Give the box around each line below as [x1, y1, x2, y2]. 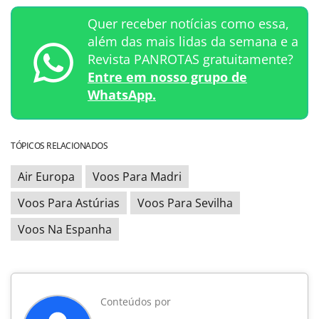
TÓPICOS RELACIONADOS [11, 139, 108, 152]
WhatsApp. [88, 85, 156, 103]
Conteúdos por [100, 294, 171, 308]
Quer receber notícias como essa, [88, 14, 289, 32]
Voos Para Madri [93, 168, 182, 184]
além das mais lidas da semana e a [88, 32, 298, 50]
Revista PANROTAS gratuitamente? [88, 50, 293, 68]
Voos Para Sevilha [137, 194, 233, 211]
